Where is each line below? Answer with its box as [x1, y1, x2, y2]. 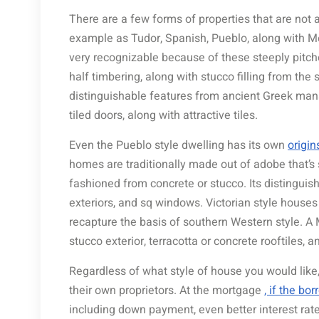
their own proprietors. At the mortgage [69, 282, 264, 299]
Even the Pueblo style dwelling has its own [69, 137, 288, 154]
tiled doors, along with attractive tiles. [69, 107, 258, 124]
